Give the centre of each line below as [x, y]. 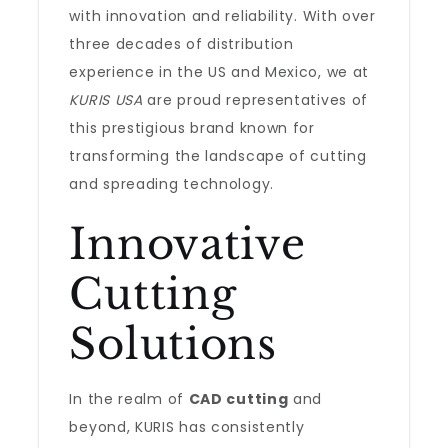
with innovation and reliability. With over [222, 16]
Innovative [187, 244]
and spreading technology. [171, 184]
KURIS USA [106, 100]
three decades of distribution [181, 44]
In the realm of [129, 399]
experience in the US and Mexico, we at [219, 72]
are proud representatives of [255, 100]
